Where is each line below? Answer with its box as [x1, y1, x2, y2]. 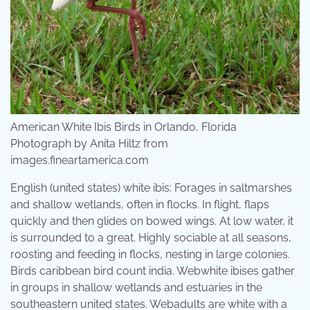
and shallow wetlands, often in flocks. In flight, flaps [10, 198, 269, 212]
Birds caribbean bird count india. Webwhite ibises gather [10, 264, 295, 278]
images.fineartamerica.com [10, 154, 149, 167]
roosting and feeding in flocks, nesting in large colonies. [10, 248, 290, 262]
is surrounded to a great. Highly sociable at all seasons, [10, 231, 291, 245]
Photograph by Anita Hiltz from [10, 137, 168, 151]
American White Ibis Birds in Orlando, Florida [10, 120, 237, 134]
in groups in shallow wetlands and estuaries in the [10, 281, 262, 295]
